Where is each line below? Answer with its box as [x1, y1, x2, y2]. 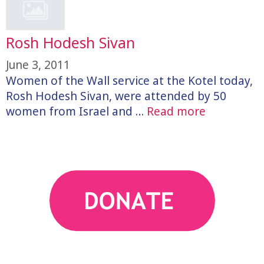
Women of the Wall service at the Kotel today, [6, 73, 253, 89]
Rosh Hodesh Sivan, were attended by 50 [6, 88, 226, 104]
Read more [147, 104, 206, 120]
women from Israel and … [6, 104, 147, 120]
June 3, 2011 [6, 57, 70, 73]
